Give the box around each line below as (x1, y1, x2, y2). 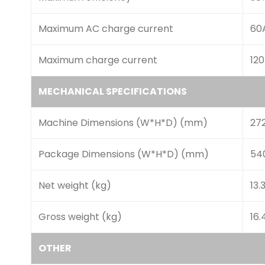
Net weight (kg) (38, 179, 111, 192)
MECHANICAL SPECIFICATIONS (38, 85, 187, 98)
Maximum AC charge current (38, 22, 173, 35)
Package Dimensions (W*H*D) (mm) (38, 147, 209, 161)
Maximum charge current (38, 53, 157, 67)
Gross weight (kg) (38, 210, 122, 224)
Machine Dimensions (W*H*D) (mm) (38, 116, 208, 130)
